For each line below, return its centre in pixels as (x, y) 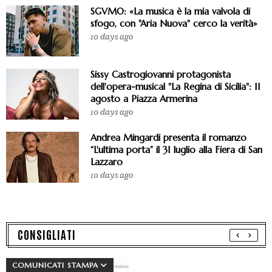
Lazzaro (107, 162)
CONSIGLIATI (47, 234)
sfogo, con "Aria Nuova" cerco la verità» (174, 24)
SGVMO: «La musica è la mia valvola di (170, 12)
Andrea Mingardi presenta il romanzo (168, 138)
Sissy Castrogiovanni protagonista (161, 75)
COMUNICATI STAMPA (55, 265)
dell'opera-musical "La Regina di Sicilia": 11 (175, 87)
